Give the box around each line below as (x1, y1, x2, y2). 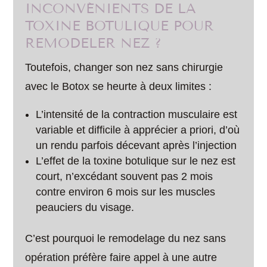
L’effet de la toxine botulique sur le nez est (36, 155, 236, 167)
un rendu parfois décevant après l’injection (36, 139, 237, 151)
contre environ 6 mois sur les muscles (36, 186, 216, 198)
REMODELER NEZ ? (25, 35, 162, 51)
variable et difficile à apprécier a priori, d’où (36, 124, 240, 136)
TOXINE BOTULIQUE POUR (25, 18, 215, 34)
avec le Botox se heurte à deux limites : (25, 80, 212, 92)
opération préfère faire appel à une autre (25, 252, 218, 263)
